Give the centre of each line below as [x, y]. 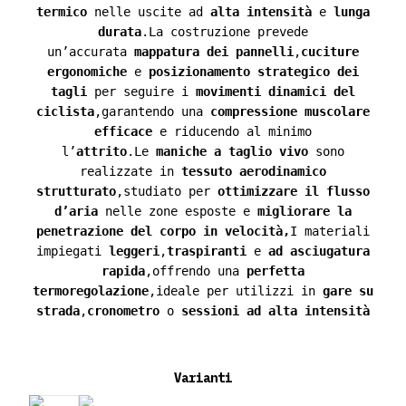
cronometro [123, 310]
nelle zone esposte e [178, 211]
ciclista [65, 111]
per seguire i [141, 91]
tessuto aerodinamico [254, 171]
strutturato [76, 191]
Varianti [203, 377]
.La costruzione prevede [225, 31]
